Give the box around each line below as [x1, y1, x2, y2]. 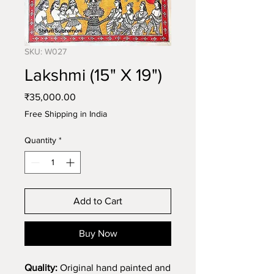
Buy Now [78, 228, 117, 239]
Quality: [24, 262, 57, 273]
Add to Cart [73, 196, 122, 206]
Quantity [24, 135, 56, 145]
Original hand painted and [57, 262, 171, 273]
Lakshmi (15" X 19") [24, 65, 162, 84]
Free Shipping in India [24, 109, 107, 119]
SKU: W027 [24, 46, 67, 56]
